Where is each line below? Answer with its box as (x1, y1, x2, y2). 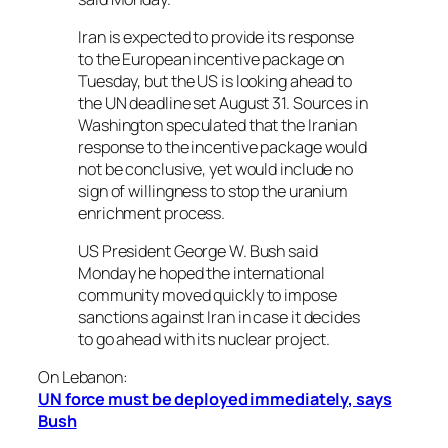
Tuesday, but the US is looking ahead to (78, 69, 353, 92)
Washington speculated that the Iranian (78, 113, 358, 136)
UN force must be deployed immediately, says (38, 388, 392, 411)
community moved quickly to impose (78, 284, 337, 307)
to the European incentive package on (78, 47, 345, 70)
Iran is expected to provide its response (78, 25, 354, 48)
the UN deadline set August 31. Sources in (78, 91, 368, 114)
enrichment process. (78, 201, 226, 224)
